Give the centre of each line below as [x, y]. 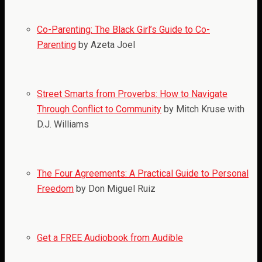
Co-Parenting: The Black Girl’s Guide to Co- [123, 30]
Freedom [55, 189]
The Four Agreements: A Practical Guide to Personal [143, 174]
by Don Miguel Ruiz [115, 189]
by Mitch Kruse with [203, 109]
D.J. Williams [63, 125]
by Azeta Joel [106, 45]
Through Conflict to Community [99, 109]
